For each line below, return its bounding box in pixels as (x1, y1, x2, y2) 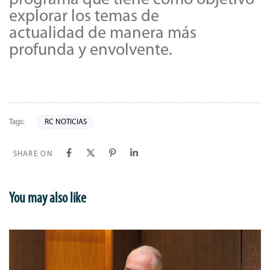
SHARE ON (13, 150, 53, 158)
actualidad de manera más (9, 25, 196, 42)
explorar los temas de (9, 8, 159, 25)
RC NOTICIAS (44, 118, 87, 126)
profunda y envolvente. (9, 42, 172, 59)
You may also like (9, 192, 86, 206)
